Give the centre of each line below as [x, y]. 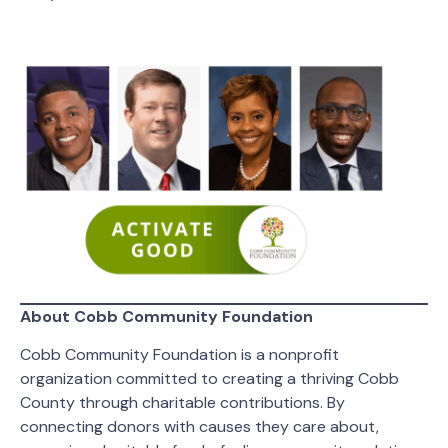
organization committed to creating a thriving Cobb [209, 379]
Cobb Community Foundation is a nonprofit [179, 355]
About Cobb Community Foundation [166, 316]
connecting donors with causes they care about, [199, 427]
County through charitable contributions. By [182, 403]
